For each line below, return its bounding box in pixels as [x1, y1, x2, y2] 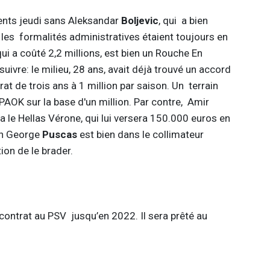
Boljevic [121, 14, 159, 27]
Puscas [42, 128, 77, 140]
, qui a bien [158, 14, 208, 27]
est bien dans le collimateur [77, 128, 204, 140]
